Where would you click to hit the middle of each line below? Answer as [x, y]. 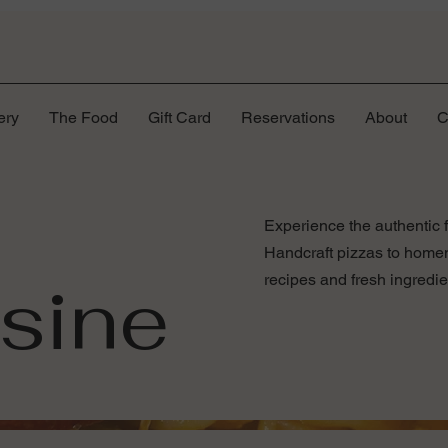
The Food [83, 118]
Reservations [288, 118]
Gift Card [179, 118]
